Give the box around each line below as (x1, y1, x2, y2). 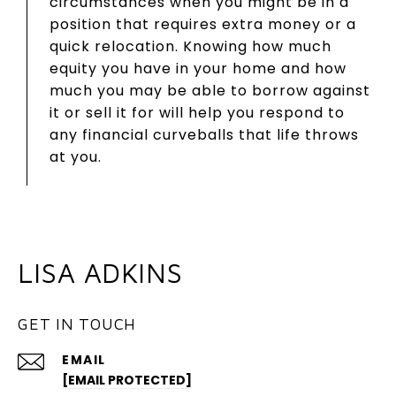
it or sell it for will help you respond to (49, 102, 345, 123)
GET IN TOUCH (18, 314, 136, 333)
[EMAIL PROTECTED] (62, 370, 192, 389)
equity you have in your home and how (49, 57, 346, 79)
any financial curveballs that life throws (49, 124, 359, 145)
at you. (49, 146, 102, 167)
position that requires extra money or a (49, 13, 356, 34)
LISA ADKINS (18, 255, 183, 289)
